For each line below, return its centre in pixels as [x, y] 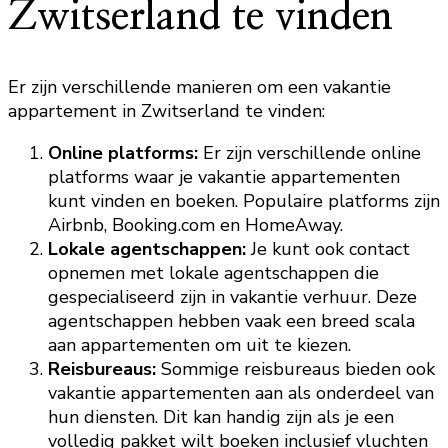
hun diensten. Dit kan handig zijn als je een [221, 417]
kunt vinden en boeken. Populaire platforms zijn [244, 201]
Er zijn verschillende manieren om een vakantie [199, 87]
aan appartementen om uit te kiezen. [199, 345]
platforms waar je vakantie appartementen [224, 177]
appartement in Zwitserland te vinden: [166, 111]
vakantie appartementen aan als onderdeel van [241, 393]
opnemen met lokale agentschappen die [213, 273]
